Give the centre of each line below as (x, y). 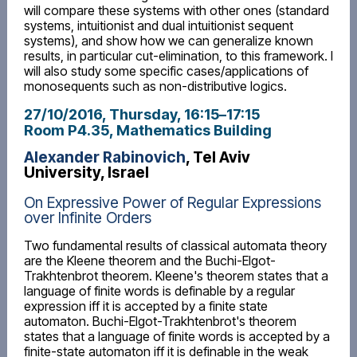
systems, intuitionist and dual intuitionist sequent (158, 25)
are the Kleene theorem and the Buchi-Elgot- (149, 261)
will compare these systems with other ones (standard (176, 10)
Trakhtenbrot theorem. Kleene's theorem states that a (176, 276)
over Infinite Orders (87, 218)
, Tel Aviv (218, 157)
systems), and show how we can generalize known (168, 40)
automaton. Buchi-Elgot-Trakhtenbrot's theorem (160, 322)
